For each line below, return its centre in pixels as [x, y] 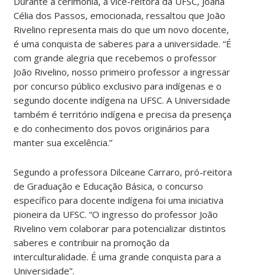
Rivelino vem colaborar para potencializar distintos [120, 228]
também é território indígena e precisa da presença [123, 114]
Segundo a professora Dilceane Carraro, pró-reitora [123, 172]
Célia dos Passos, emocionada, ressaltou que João [120, 15]
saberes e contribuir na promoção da [92, 242]
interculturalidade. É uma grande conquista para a [118, 256]
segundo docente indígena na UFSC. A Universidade [122, 100]
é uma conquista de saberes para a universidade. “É [123, 43]
